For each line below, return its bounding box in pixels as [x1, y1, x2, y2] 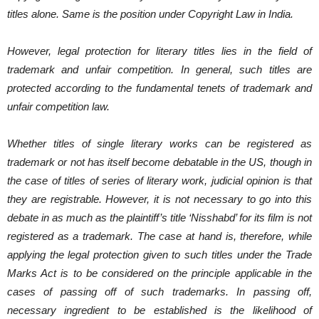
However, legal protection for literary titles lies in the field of [7, 45, 312, 57]
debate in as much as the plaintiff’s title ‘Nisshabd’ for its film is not [7, 211, 312, 224]
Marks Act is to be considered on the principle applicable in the [7, 267, 312, 279]
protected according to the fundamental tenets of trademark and [7, 82, 312, 94]
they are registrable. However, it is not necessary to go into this [7, 193, 312, 205]
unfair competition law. [7, 100, 110, 113]
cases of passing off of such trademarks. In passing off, [7, 286, 312, 298]
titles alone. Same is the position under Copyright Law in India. [7, 8, 293, 20]
